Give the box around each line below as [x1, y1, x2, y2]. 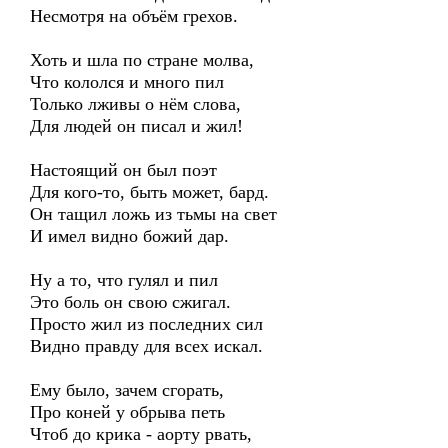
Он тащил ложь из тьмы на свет [30, 204, 277, 224]
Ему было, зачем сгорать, [30, 380, 224, 400]
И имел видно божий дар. [30, 226, 229, 246]
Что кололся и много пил [30, 72, 224, 92]
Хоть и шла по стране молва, [30, 50, 254, 70]
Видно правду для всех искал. [30, 336, 263, 356]
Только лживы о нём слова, [30, 94, 241, 114]
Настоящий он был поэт [30, 160, 217, 180]
